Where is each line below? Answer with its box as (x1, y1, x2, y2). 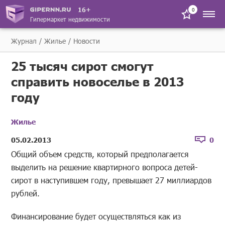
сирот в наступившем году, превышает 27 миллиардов (11, 175, 212, 185)
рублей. (11, 188, 40, 198)
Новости (73, 36, 100, 46)
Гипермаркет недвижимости (30, 15, 110, 23)
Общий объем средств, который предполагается (11, 149, 189, 159)
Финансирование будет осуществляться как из (11, 211, 181, 221)
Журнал (11, 36, 37, 46)
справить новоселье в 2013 (11, 74, 184, 89)
